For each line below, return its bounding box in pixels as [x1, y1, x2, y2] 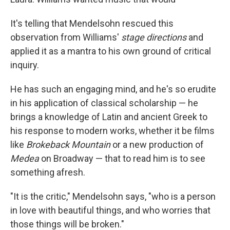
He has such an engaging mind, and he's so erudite [10, 84, 216, 95]
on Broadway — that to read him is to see [39, 153, 205, 164]
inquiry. [10, 60, 39, 71]
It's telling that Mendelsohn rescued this [10, 18, 174, 29]
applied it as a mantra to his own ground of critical [10, 46, 211, 57]
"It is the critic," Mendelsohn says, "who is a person [10, 191, 216, 202]
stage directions [121, 32, 186, 43]
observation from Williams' [10, 32, 121, 43]
